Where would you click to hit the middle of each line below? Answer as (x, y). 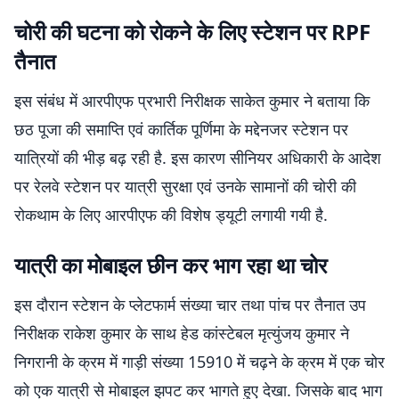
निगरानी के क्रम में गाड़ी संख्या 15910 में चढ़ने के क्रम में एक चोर (199, 362)
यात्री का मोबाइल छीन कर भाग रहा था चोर (171, 265)
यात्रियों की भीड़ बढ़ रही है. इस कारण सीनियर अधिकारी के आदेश (198, 158)
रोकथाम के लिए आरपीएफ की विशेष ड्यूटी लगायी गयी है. (173, 215)
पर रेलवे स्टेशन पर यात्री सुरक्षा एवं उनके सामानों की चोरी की (185, 186)
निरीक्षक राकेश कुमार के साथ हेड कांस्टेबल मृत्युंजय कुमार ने (182, 333)
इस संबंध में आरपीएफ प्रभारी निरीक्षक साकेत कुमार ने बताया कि (192, 101)
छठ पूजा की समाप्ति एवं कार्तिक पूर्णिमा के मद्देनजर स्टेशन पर (181, 129)
